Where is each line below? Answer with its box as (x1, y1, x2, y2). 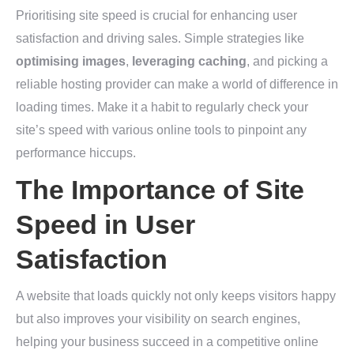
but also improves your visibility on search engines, (16, 312, 300, 326)
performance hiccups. (16, 146, 136, 160)
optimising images (16, 55, 126, 69)
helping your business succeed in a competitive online (16, 335, 318, 349)
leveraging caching (132, 55, 247, 69)
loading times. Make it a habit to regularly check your (16, 100, 308, 115)
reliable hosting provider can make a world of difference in (16, 77, 338, 92)
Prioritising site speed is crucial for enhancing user (16, 9, 297, 23)
